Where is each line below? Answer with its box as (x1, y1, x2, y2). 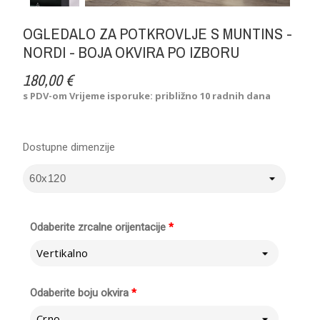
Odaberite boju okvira (30, 286, 129, 299)
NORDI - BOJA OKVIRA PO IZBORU (23, 41, 240, 63)
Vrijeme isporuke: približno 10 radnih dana (69, 89, 271, 102)
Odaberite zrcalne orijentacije (30, 220, 166, 234)
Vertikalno (36, 246, 89, 261)
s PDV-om (23, 89, 70, 102)
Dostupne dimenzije (23, 140, 116, 154)
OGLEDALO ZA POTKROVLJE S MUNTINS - (23, 22, 293, 44)
